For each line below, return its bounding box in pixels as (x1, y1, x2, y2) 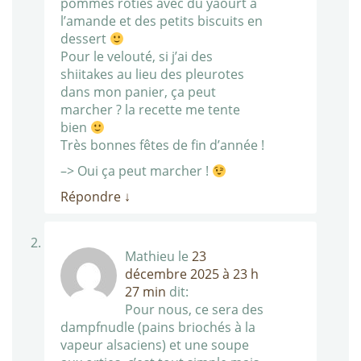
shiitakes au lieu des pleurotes (60, 65, 244, 84)
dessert (60, 30, 110, 48)
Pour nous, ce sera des (125, 301, 263, 319)
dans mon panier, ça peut (60, 83, 216, 102)
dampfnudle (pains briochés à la (60, 318, 255, 337)
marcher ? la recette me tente (60, 101, 240, 119)
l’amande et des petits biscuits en (60, 12, 263, 31)
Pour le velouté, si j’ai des (60, 48, 213, 66)
